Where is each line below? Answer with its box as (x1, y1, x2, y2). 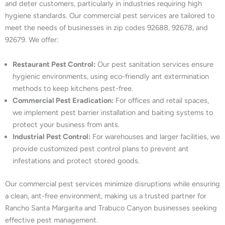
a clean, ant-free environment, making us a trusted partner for (5, 191, 206, 201)
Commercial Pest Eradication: (13, 96, 114, 105)
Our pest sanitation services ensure (95, 60, 213, 69)
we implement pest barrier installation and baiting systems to (13, 108, 213, 118)
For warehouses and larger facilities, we (90, 132, 220, 142)
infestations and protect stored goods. (13, 156, 140, 166)
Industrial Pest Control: (13, 132, 90, 142)
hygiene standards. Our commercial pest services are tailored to (5, 11, 214, 20)
